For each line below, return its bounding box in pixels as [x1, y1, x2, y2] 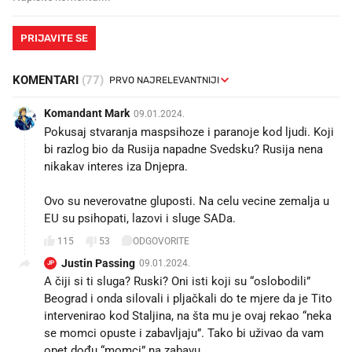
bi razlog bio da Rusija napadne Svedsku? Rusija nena [44, 141, 323, 156]
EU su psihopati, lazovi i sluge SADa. [44, 211, 236, 225]
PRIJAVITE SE [20, 31, 88, 44]
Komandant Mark [44, 106, 130, 119]
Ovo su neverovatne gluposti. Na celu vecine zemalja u [44, 193, 329, 208]
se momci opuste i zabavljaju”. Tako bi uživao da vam [44, 325, 324, 340]
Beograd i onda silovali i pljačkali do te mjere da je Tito [44, 291, 332, 306]
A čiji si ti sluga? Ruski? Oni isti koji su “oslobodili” [44, 273, 310, 288]
